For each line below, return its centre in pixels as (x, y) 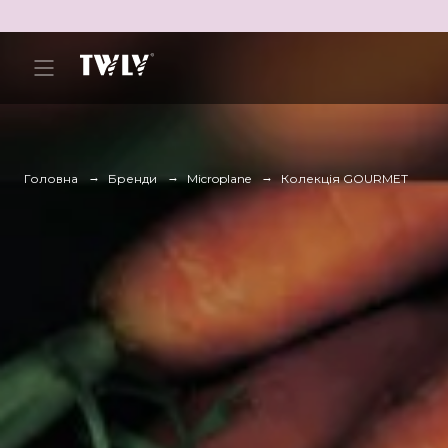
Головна (51, 178)
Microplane (219, 178)
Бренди (132, 178)
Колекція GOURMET (344, 178)
